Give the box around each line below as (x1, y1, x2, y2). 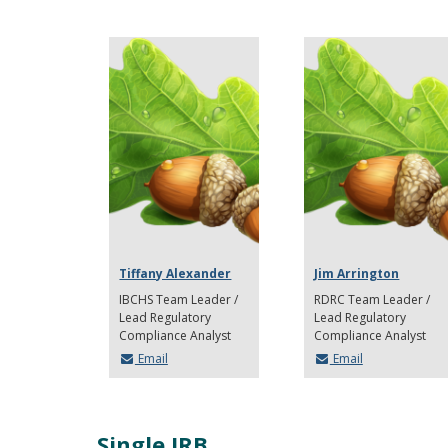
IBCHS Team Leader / (119, 291, 239, 309)
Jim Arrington (314, 265, 400, 283)
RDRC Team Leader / (314, 291, 431, 309)
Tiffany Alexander (119, 265, 232, 283)
